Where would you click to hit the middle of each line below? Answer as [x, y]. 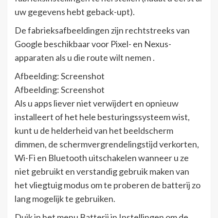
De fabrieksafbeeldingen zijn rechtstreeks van [102, 30]
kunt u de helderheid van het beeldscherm [94, 130]
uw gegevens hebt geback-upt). [75, 11]
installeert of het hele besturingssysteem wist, [102, 117]
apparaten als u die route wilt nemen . [85, 57]
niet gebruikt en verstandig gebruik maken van [102, 171]
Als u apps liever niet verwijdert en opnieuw [97, 103]
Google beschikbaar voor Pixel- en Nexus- [93, 44]
